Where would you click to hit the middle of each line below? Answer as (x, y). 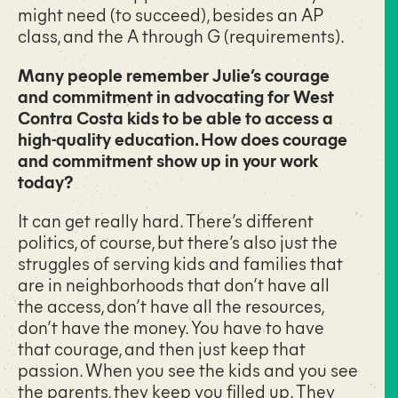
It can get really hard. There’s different (166, 220)
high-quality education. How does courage (183, 139)
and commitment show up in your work (168, 160)
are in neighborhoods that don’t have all (174, 284)
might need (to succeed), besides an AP (171, 14)
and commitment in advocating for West (176, 96)
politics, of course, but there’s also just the (178, 242)
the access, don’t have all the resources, (171, 306)
